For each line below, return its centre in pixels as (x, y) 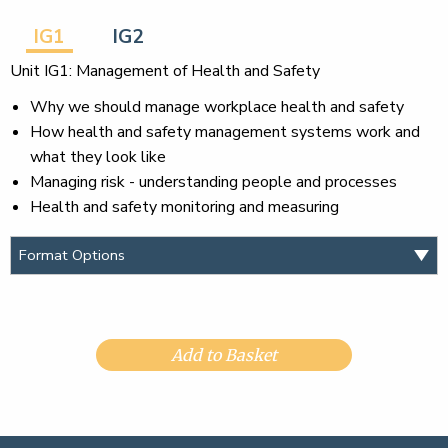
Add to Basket (223, 354)
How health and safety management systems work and (225, 131)
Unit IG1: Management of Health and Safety (165, 70)
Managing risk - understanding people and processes (213, 181)
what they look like (98, 156)
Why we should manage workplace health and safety (217, 106)
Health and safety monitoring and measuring (184, 206)
